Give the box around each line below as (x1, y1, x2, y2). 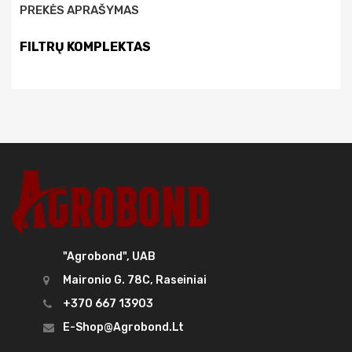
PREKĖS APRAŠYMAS (20, 3, 139, 17)
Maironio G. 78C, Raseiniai (63, 273, 207, 288)
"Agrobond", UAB (63, 250, 156, 264)
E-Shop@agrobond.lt (63, 321, 184, 335)
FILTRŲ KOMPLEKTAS (20, 39, 151, 54)
